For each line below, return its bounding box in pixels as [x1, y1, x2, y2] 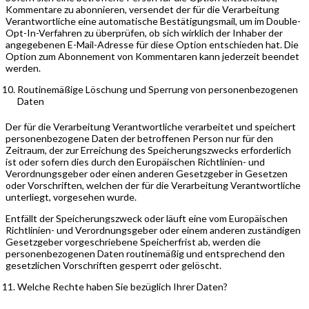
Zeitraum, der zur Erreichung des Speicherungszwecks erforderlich [6, 143, 291, 156]
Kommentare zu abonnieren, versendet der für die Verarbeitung [6, 3, 279, 15]
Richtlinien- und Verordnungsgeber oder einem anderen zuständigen [6, 223, 301, 236]
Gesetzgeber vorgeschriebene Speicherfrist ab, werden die [6, 235, 261, 248]
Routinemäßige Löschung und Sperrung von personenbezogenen [17, 83, 298, 95]
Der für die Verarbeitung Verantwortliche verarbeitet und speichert [6, 120, 296, 132]
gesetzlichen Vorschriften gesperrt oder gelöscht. [6, 259, 221, 271]
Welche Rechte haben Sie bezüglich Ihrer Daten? [17, 280, 228, 292]
